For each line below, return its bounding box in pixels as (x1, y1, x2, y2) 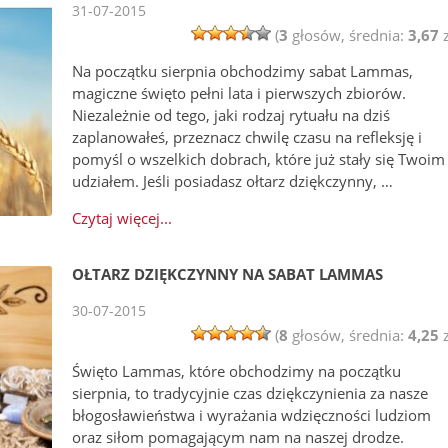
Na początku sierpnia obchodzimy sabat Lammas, (72, 61, 414, 82)
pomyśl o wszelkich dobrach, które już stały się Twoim (72, 149, 446, 170)
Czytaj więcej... (72, 208, 173, 229)
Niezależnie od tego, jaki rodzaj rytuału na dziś (72, 105, 391, 126)
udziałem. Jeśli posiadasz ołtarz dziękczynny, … (72, 171, 394, 192)
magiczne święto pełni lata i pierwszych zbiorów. (72, 83, 407, 104)
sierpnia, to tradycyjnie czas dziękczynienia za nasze (72, 383, 429, 404)
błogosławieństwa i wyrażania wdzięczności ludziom (72, 405, 432, 426)
